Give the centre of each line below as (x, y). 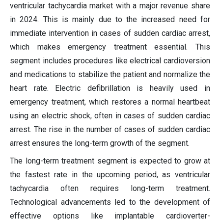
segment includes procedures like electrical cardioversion (110, 61)
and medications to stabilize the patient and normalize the (110, 75)
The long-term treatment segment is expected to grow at (110, 161)
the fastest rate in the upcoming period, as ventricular (110, 175)
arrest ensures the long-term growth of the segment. (100, 143)
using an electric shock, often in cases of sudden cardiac (110, 116)
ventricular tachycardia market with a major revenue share (110, 6)
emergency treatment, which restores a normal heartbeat (110, 102)
